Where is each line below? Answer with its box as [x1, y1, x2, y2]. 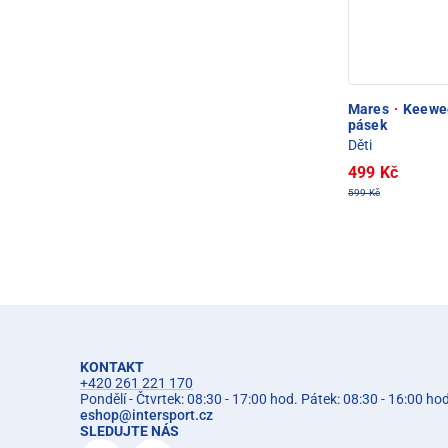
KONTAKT [80, 358, 144, 375]
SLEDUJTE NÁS [80, 422, 179, 439]
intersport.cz [132, 406, 213, 423]
